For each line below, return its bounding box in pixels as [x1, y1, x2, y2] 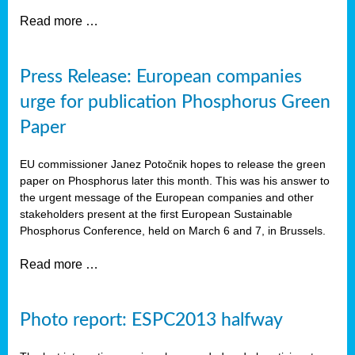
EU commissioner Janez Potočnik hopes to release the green [20, 157, 326, 170]
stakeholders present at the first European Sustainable [20, 207, 292, 220]
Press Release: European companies [20, 67, 302, 86]
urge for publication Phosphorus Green [20, 92, 330, 112]
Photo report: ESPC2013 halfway [20, 310, 283, 330]
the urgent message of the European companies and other [20, 190, 314, 204]
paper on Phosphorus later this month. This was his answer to [20, 174, 330, 187]
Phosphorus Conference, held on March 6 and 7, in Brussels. [20, 223, 326, 237]
